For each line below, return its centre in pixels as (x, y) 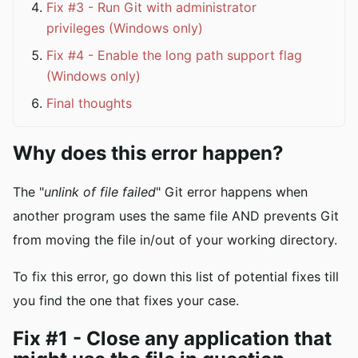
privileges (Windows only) (125, 28)
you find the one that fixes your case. (126, 301)
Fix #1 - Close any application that (172, 339)
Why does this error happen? (148, 153)
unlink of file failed (100, 192)
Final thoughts (89, 103)
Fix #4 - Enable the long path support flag (174, 56)
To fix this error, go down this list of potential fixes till (176, 277)
